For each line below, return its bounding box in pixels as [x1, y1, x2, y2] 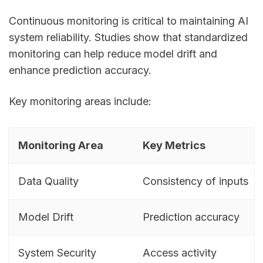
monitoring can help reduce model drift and [9, 47, 217, 60]
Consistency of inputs [143, 174, 248, 187]
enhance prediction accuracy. [9, 63, 151, 76]
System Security [18, 246, 96, 259]
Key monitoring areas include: [9, 95, 151, 107]
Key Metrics [143, 139, 205, 151]
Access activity [143, 246, 217, 259]
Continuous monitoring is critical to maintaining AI [9, 14, 248, 27]
